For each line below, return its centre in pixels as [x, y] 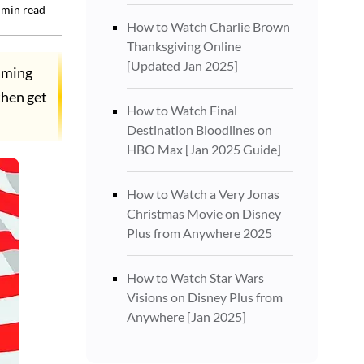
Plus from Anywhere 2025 [199, 233]
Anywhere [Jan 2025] [186, 316]
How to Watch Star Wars [195, 277]
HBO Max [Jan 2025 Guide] [204, 149]
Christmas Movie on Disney [204, 213]
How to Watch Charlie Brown [208, 26]
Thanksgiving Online [184, 46]
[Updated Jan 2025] [182, 65]
